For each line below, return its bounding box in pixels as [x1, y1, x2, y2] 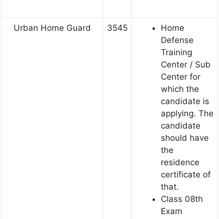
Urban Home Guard [13, 23, 91, 33]
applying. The [161, 109, 214, 119]
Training [161, 47, 192, 58]
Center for [161, 72, 200, 82]
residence [161, 157, 199, 168]
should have [161, 133, 209, 143]
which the [161, 84, 199, 94]
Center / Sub [161, 60, 211, 70]
